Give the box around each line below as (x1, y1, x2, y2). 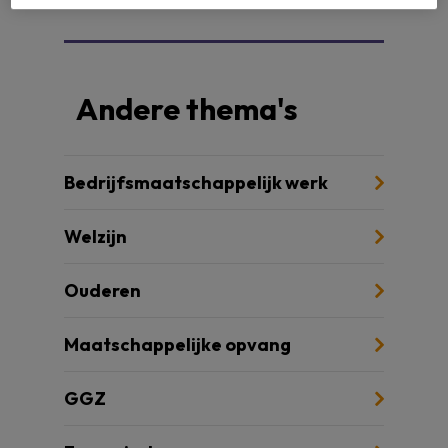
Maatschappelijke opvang (64, 332, 291, 356)
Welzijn (64, 224, 127, 248)
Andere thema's (76, 89, 298, 128)
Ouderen (64, 278, 141, 302)
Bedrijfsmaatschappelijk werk (64, 170, 328, 194)
